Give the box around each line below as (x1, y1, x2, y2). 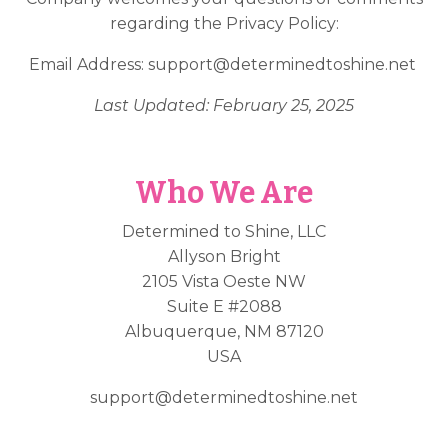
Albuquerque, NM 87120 (124, 322, 324, 342)
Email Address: (28, 55, 148, 75)
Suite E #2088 (166, 297, 282, 317)
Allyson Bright (167, 247, 281, 267)
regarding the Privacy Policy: (109, 14, 339, 34)
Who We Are (135, 175, 313, 212)
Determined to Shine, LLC (122, 222, 326, 242)
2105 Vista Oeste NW (142, 272, 306, 292)
